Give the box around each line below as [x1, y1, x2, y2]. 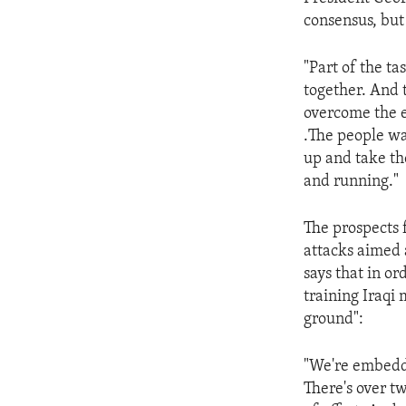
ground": [304, 311, 364, 329]
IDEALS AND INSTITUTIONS [33, 28, 198, 43]
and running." [304, 173, 400, 191]
